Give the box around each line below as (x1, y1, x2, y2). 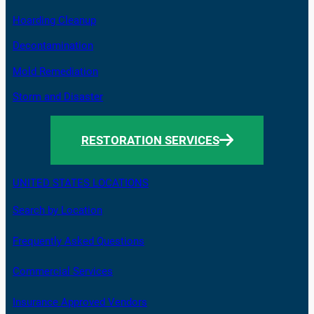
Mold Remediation (13, 65, 98, 78)
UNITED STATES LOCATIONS (13, 176, 149, 189)
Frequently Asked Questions (13, 235, 144, 247)
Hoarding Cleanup (13, 14, 96, 27)
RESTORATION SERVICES (81, 132, 219, 147)
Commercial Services (13, 266, 113, 278)
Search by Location (13, 205, 102, 217)
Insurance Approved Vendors (13, 296, 147, 308)
